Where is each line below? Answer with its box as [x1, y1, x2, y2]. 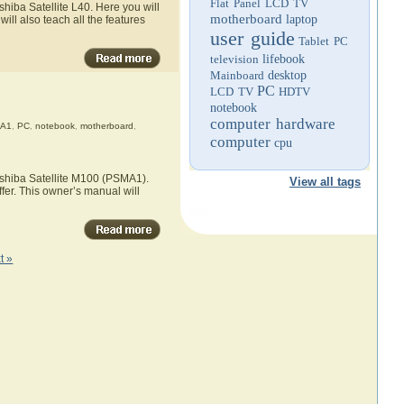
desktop [268, 69, 307, 82]
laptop [286, 13, 317, 26]
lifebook [262, 52, 305, 66]
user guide [210, 27, 295, 50]
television [210, 52, 259, 66]
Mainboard [210, 69, 264, 82]
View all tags [289, 175, 361, 188]
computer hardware [210, 115, 335, 133]
